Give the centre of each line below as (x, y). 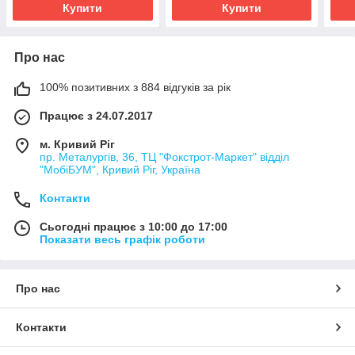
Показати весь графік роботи (122, 240)
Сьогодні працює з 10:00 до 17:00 (134, 227)
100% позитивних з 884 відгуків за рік (135, 88)
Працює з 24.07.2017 (96, 116)
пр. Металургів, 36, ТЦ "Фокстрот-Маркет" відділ (164, 157)
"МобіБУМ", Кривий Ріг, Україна (120, 170)
